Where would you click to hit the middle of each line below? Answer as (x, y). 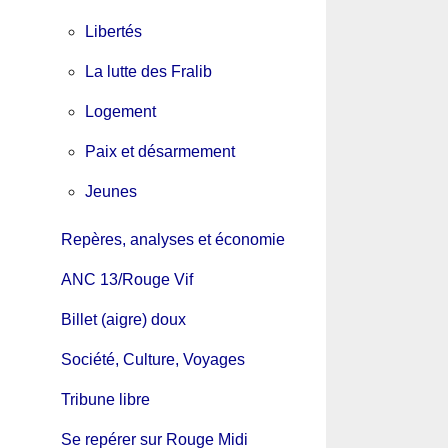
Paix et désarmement (159, 152)
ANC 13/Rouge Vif (126, 280)
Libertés (113, 32)
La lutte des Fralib (148, 72)
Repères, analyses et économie (172, 240)
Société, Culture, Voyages (152, 360)
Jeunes (110, 192)
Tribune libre (105, 400)
